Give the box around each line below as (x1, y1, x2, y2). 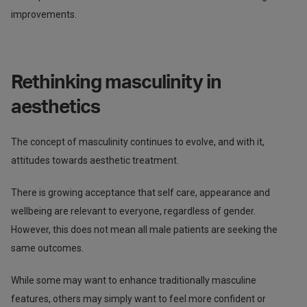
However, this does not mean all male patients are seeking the (11, 223, 278, 235)
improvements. (11, 8, 77, 20)
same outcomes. (11, 242, 84, 254)
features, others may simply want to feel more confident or (11, 293, 266, 304)
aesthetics (11, 97, 100, 116)
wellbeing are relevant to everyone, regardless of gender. (11, 205, 256, 217)
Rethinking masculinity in (11, 72, 221, 92)
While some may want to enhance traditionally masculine (11, 274, 256, 286)
